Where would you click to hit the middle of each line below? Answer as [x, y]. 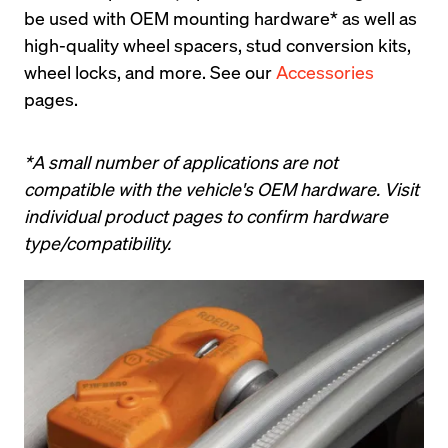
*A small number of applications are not [181, 161]
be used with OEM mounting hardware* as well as [220, 17]
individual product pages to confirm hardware [206, 215]
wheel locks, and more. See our [150, 71]
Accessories [325, 71]
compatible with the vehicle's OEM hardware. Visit [221, 188]
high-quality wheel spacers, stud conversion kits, [217, 44]
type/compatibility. [97, 242]
